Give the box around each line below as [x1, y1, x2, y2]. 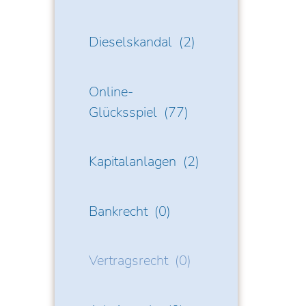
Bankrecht [89, 201, 148, 221]
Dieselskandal [89, 33, 173, 51]
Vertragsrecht [89, 251, 169, 270]
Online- [89, 82, 134, 101]
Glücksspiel [89, 102, 158, 122]
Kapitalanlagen [89, 152, 177, 171]
